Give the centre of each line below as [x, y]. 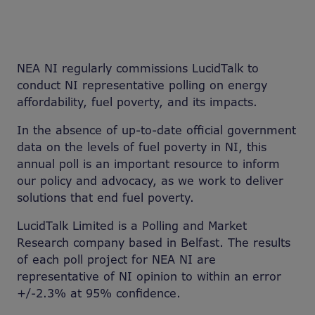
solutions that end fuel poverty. [105, 198]
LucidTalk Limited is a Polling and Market [132, 226]
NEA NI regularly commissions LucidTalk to [138, 68]
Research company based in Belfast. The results [154, 243]
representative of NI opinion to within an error [149, 276]
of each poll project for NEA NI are [116, 259]
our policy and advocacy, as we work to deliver [150, 181]
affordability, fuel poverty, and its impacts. [137, 102]
